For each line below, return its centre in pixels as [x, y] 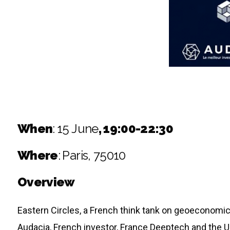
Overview [46, 182]
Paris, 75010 [94, 155]
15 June [78, 128]
